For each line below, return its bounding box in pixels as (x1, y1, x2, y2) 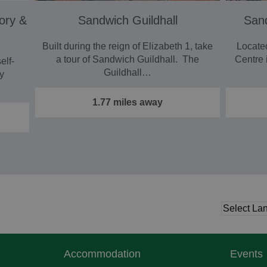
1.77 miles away (92, 97, 163, 107)
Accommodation (64, 248, 141, 260)
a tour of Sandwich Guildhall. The (56, 54, 200, 64)
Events (229, 248, 263, 260)
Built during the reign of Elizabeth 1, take (42, 41, 213, 51)
